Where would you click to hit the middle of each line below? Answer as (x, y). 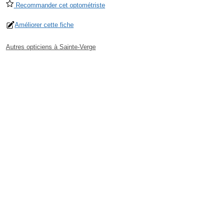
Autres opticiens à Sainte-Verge (51, 47)
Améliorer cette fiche (44, 25)
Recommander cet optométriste (59, 5)
